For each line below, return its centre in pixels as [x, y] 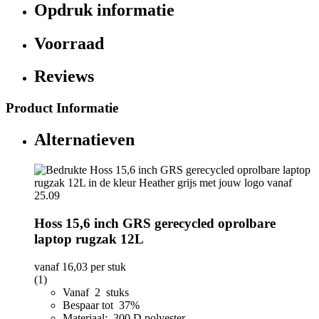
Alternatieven [84, 140]
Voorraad [69, 43]
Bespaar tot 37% [103, 305]
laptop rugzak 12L [89, 239]
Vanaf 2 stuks [96, 292]
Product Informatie [62, 108]
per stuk [107, 266]
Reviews [64, 77]
